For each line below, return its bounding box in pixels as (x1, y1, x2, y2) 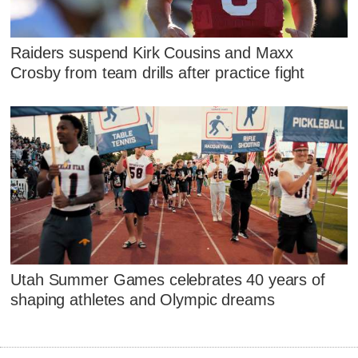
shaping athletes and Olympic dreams (10, 291, 275, 309)
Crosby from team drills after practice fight (10, 63, 305, 82)
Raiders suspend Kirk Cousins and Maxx (10, 43, 294, 62)
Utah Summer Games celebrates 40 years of (10, 271, 325, 289)
